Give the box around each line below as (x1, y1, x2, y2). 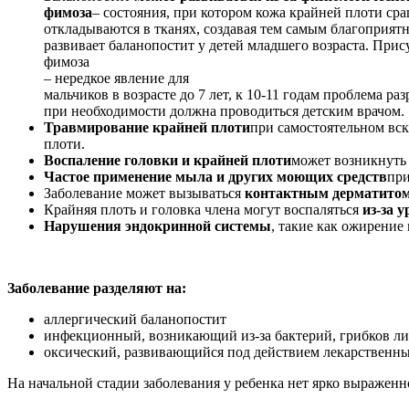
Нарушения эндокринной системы (44, 217, 271, 234)
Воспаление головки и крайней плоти (44, 152, 291, 168)
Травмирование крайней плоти (44, 119, 250, 135)
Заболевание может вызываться (44, 184, 245, 201)
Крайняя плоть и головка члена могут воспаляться (44, 201, 362, 217)
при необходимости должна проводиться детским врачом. (44, 102, 404, 119)
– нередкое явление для (44, 69, 189, 86)
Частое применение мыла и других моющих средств (44, 168, 387, 184)
